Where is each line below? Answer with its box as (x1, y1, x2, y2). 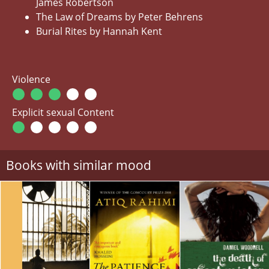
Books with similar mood (6, 156, 151, 174)
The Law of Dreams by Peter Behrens (36, 10, 203, 23)
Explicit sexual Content (12, 105, 114, 119)
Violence (12, 72, 50, 86)
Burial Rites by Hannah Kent (36, 24, 162, 38)
